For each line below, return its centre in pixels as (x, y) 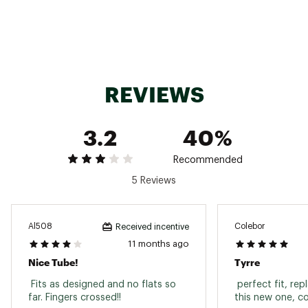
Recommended (208, 160)
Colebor (250, 227)
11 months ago (158, 243)
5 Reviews (154, 180)
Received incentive (152, 227)
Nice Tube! (53, 262)
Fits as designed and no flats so (102, 284)
